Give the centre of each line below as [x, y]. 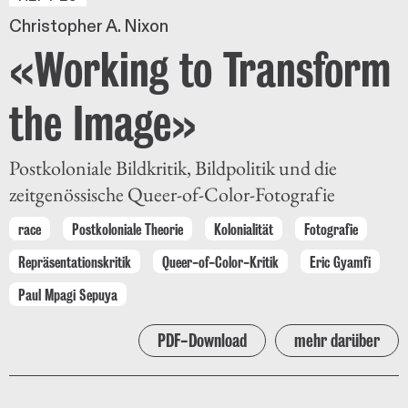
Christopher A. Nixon [89, 26]
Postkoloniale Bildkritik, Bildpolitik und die [173, 168]
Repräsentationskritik [75, 262]
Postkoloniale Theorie [127, 229]
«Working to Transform [200, 69]
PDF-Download [202, 341]
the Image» [103, 122]
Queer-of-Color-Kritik [220, 262]
